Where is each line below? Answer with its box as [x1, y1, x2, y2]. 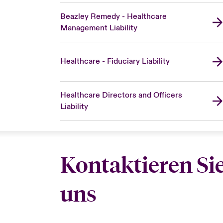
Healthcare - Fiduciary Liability [60, 56, 170, 67]
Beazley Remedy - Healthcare [60, 11, 167, 21]
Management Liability [60, 22, 137, 33]
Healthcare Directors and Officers [60, 90, 182, 100]
